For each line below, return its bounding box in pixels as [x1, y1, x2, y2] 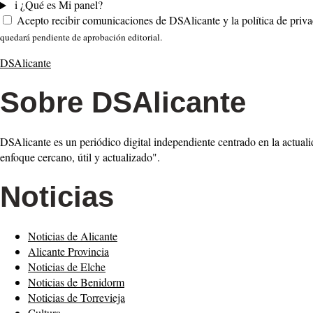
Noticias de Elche [28, 259, 105, 275]
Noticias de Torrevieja [28, 290, 125, 305]
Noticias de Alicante [28, 228, 117, 244]
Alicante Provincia [28, 244, 109, 259]
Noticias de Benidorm [28, 275, 124, 290]
